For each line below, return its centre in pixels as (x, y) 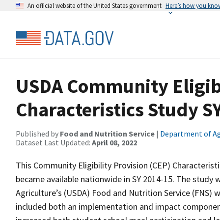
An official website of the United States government (95, 5)
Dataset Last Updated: (54, 142)
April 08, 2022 (114, 142)
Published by (38, 134)
